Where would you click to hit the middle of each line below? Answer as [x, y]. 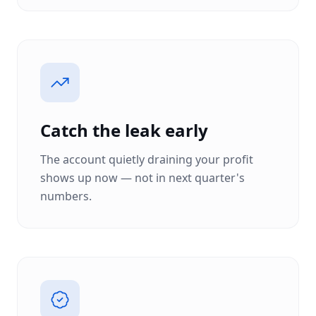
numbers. [66, 196]
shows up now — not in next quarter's [142, 178]
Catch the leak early [124, 130]
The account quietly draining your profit [147, 159]
